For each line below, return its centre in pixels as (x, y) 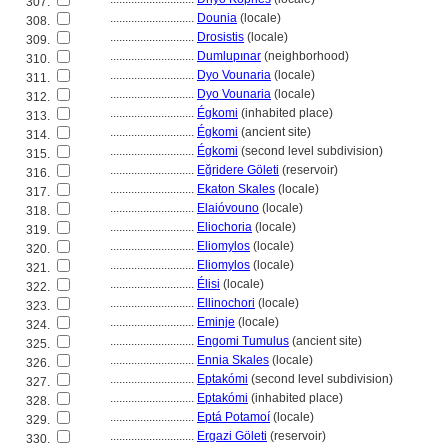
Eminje (216, 322)
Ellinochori (226, 303)
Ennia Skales (233, 360)
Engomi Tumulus (243, 341)
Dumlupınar (229, 56)
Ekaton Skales (236, 189)
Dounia (217, 18)
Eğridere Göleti (238, 170)
